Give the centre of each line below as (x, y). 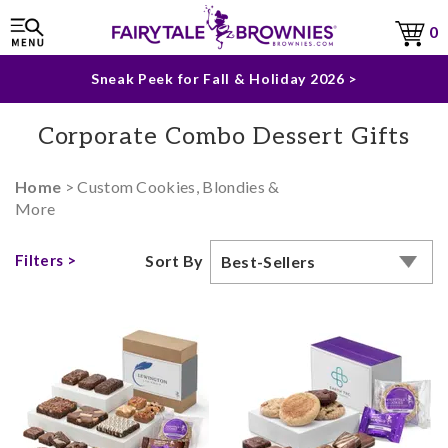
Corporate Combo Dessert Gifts (224, 136)
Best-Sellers (268, 261)
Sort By (174, 260)
